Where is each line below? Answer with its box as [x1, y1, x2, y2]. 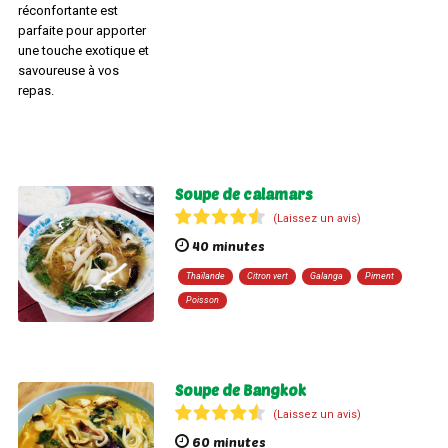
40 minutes [188, 237, 265, 254]
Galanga [309, 270, 343, 281]
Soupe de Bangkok [174, 380, 306, 399]
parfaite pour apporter [17, 22, 146, 38]
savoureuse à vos [17, 62, 119, 78]
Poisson [185, 294, 219, 305]
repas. [17, 82, 54, 98]
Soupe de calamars [174, 184, 313, 203]
